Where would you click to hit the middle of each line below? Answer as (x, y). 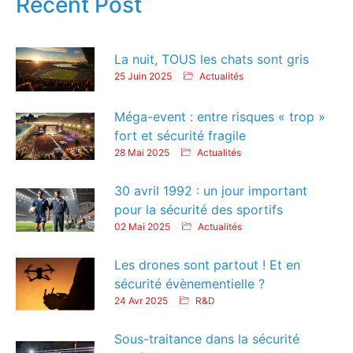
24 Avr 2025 (141, 300)
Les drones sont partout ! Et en (207, 264)
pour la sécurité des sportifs (201, 209)
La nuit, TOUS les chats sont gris (212, 59)
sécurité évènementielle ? (190, 283)
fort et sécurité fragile (180, 135)
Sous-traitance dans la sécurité (207, 338)
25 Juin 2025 (143, 76)
